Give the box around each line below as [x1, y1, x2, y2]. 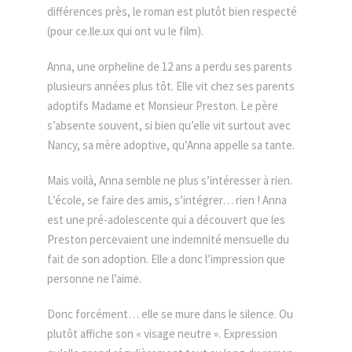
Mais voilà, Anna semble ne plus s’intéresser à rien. [47, 173, 292, 188]
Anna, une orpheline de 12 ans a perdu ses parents [47, 59, 292, 74]
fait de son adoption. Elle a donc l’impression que [47, 251, 285, 266]
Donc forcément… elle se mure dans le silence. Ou [47, 306, 293, 321]
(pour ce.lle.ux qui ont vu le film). [47, 24, 203, 38]
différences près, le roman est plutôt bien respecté [47, 4, 297, 19]
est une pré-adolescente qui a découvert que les [47, 212, 285, 227]
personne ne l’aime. [47, 271, 141, 286]
